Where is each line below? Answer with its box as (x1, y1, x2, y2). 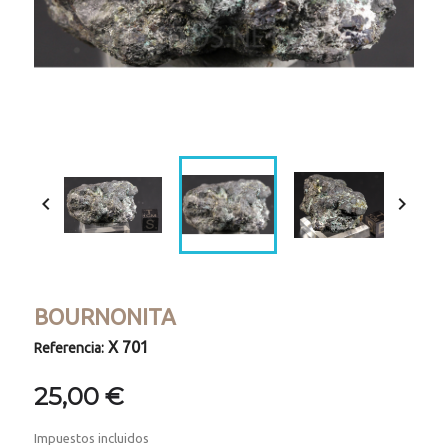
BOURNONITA (34, 304, 177, 330)
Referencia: (34, 340, 105, 357)
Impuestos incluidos (34, 431, 150, 446)
